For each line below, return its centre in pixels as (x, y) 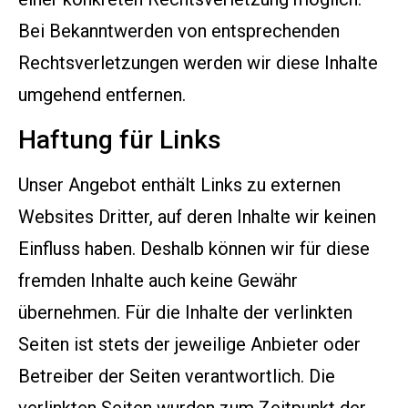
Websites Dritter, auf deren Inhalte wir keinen (197, 216)
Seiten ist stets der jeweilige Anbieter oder (189, 344)
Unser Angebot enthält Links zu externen (179, 184)
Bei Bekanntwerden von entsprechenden (179, 31)
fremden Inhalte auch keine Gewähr (158, 280)
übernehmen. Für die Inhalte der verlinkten (185, 312)
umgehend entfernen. (102, 95)
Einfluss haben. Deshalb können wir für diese (194, 248)
